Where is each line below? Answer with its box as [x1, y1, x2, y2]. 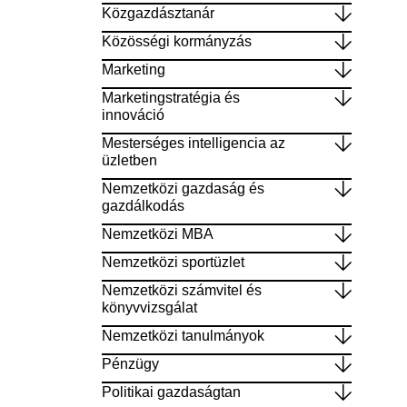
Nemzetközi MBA [101, 225, 213, 242]
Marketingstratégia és [101, 89, 240, 105]
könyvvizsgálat [101, 299, 197, 315]
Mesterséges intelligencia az [101, 134, 285, 151]
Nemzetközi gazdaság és [101, 180, 264, 196]
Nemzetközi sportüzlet [101, 253, 244, 270]
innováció [101, 106, 164, 123]
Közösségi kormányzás [101, 33, 252, 49]
